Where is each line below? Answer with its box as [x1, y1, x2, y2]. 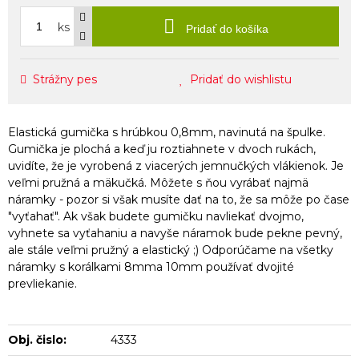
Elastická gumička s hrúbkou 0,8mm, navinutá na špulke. [8, 124, 325, 139]
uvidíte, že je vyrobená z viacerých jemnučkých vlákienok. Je [8, 158, 344, 173]
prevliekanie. [8, 276, 77, 291]
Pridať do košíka [182, 22, 268, 35]
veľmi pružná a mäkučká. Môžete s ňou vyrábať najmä [8, 175, 309, 190]
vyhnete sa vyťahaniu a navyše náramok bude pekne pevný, [8, 225, 342, 240]
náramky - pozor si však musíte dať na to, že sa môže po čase [8, 192, 349, 207]
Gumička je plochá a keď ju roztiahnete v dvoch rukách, [8, 141, 316, 156]
